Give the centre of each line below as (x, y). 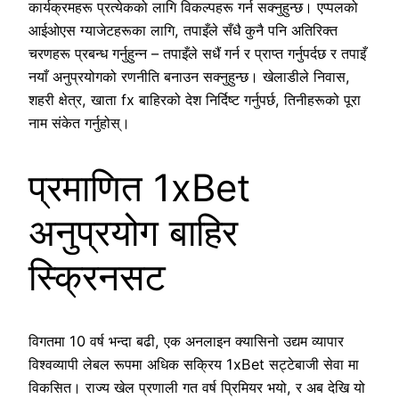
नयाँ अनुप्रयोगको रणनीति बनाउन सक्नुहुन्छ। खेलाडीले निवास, (189, 76)
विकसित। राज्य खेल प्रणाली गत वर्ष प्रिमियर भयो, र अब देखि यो (197, 388)
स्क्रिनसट (97, 276)
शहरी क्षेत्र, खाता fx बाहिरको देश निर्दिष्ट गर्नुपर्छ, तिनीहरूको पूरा (195, 99)
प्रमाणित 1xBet (139, 187)
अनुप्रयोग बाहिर (133, 232)
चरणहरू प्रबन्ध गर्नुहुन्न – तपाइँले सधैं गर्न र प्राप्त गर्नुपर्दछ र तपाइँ (197, 53)
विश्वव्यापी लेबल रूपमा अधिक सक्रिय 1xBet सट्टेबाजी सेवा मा (194, 365)
